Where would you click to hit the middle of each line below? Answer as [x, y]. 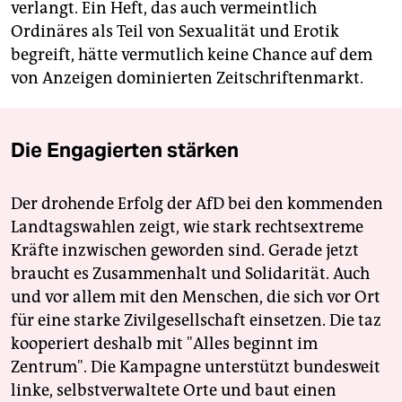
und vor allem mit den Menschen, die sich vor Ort [196, 297]
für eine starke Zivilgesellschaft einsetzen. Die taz [196, 321]
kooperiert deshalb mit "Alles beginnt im [164, 344]
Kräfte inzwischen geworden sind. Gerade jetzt [185, 251]
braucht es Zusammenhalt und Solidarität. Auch [190, 274]
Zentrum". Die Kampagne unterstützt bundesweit [196, 367]
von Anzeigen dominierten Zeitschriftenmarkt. [187, 79]
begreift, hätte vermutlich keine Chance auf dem [192, 55]
